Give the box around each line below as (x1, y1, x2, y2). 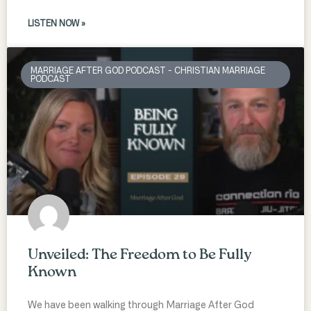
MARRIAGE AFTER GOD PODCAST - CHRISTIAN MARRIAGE (31, 66, 266, 75)
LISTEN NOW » (28, 19, 85, 28)
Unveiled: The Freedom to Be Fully (28, 247, 251, 262)
